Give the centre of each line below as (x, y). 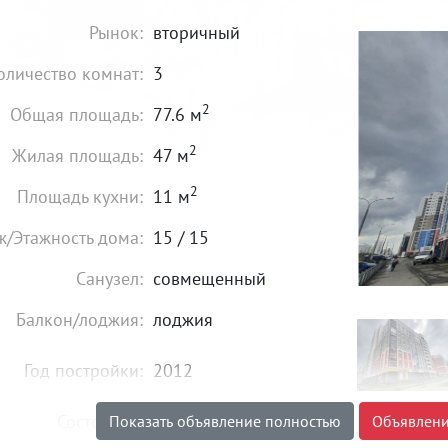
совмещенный (209, 278)
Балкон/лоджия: (79, 319)
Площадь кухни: (80, 196)
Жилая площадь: (77, 155)
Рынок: (116, 32)
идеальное (195, 421)
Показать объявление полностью (225, 421)
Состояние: (100, 421)
